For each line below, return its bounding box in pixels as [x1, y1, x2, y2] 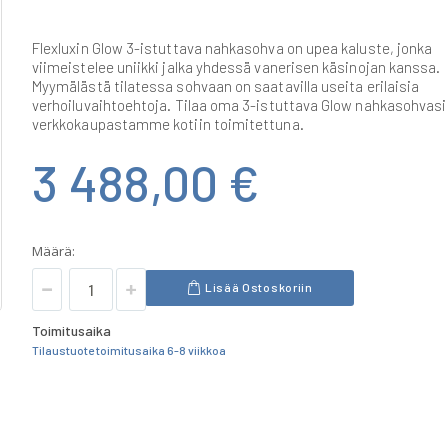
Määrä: [32, 241, 75, 260]
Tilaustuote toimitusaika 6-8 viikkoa [32, 342, 226, 357]
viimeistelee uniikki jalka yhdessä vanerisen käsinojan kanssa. [32, 57, 441, 76]
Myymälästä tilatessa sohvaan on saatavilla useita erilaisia [32, 76, 420, 95]
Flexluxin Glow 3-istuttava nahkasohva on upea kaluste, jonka [32, 38, 433, 57]
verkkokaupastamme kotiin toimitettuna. [32, 114, 304, 133]
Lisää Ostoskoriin [204, 280, 313, 295]
